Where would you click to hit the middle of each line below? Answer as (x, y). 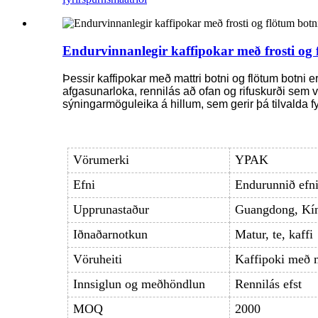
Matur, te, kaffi (274, 235)
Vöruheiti (97, 259)
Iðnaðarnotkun (110, 235)
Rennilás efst (268, 284)
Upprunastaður (111, 210)
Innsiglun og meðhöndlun (139, 284)
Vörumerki (101, 160)
